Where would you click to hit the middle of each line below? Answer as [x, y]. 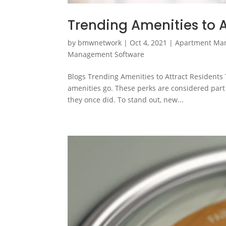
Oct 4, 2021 [149, 42]
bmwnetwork [100, 42]
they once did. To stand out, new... [126, 99]
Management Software [106, 54]
